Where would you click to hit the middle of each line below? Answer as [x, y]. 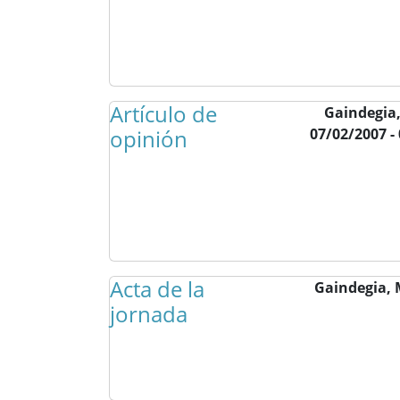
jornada [149, 314]
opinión [149, 139]
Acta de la [157, 289]
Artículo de [163, 114]
